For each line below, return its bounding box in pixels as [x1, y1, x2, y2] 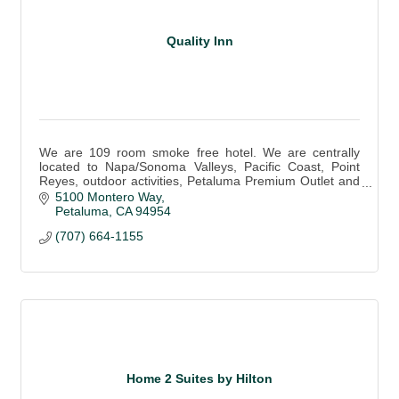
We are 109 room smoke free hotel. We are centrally [39, 144, 360, 159]
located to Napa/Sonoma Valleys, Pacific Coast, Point [39, 159, 360, 174]
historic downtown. [39, 187, 143, 202]
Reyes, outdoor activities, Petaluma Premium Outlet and [39, 173, 360, 188]
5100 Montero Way [54, 190, 161, 205]
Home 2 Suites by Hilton [126, 370, 273, 386]
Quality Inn [166, 34, 233, 49]
